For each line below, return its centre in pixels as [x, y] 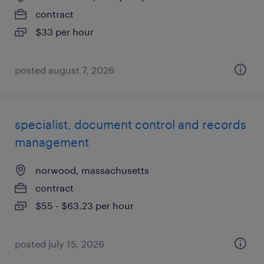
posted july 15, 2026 [60, 244]
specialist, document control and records [131, 124]
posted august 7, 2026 [65, 70]
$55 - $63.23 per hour [85, 205]
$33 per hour [65, 32]
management [52, 142]
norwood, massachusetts [92, 170]
